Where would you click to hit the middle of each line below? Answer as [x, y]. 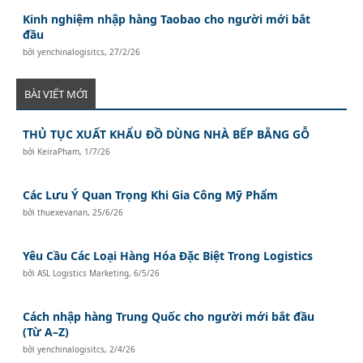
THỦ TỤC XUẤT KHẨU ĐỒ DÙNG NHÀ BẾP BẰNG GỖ [167, 135]
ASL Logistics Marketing [83, 273]
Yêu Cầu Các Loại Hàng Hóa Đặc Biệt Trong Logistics [168, 256]
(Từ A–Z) [46, 332]
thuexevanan [63, 213]
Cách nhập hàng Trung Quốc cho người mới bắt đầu [169, 317]
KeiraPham [59, 152]
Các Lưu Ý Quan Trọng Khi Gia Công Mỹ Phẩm [151, 195]
